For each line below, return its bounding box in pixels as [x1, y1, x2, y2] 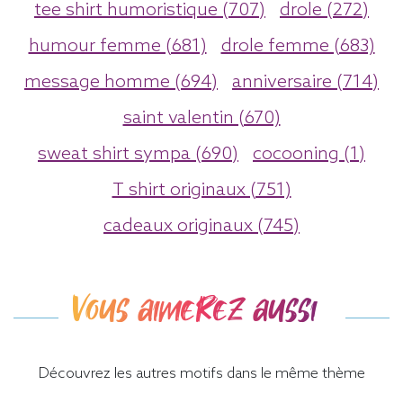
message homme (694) [24, 71, 218, 94]
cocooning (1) [253, 143, 365, 166]
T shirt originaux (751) [112, 179, 291, 201]
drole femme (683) [220, 35, 375, 58]
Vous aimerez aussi [72, 285, 317, 333]
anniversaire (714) [232, 71, 379, 94]
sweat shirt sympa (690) [38, 143, 238, 166]
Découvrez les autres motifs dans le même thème [38, 364, 365, 382]
